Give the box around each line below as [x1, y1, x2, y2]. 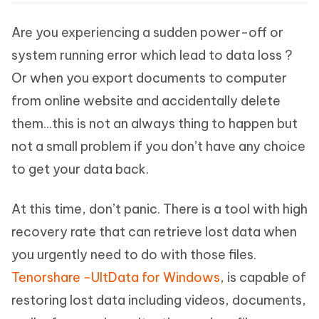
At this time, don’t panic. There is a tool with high [11, 200, 308, 217]
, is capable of [220, 268, 306, 286]
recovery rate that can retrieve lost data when [11, 223, 297, 240]
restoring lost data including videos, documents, [11, 291, 306, 308]
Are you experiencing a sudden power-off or [11, 23, 283, 41]
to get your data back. [11, 160, 149, 177]
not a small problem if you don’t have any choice [11, 137, 305, 155]
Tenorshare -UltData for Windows [11, 268, 220, 286]
